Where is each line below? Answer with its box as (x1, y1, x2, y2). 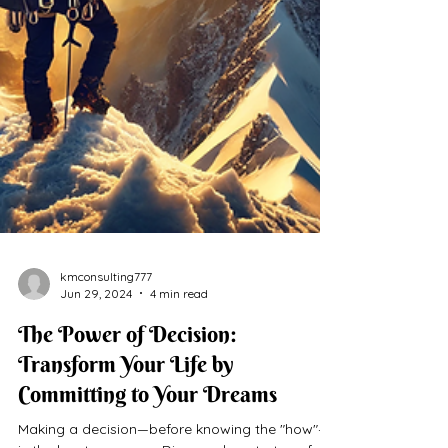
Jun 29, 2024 (60, 345, 132, 361)
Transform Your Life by (18, 409, 234, 438)
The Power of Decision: (18, 379, 237, 408)
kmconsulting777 (60, 328, 152, 344)
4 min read (150, 345, 208, 361)
